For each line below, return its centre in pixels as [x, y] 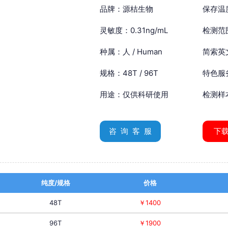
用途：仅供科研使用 [134, 95]
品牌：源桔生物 [126, 9]
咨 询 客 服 [130, 131]
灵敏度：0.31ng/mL [134, 31]
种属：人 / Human [131, 52]
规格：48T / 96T [129, 73]
